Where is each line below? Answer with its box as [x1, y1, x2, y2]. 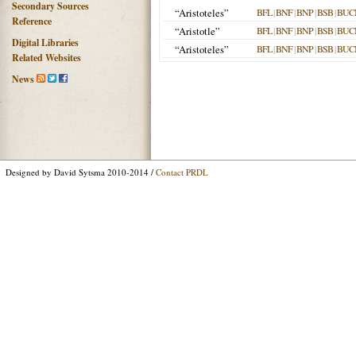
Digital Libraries [12, 36, 79, 49]
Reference [12, 14, 52, 28]
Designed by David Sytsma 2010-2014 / [6, 166, 156, 178]
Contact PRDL [156, 166, 208, 178]
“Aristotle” [175, 24, 220, 38]
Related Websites [12, 51, 81, 64]
